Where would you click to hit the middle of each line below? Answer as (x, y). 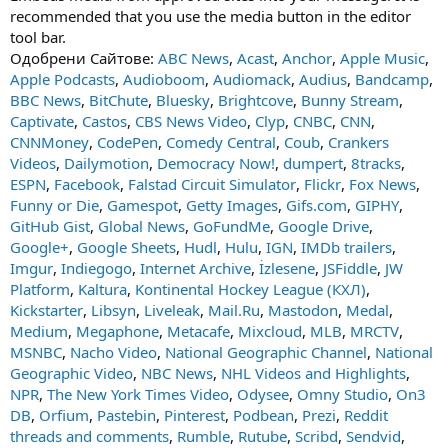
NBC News (177, 373)
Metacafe (198, 331)
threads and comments (89, 436)
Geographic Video (71, 373)
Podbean (263, 415)
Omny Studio (342, 394)
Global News (141, 226)
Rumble (203, 436)
